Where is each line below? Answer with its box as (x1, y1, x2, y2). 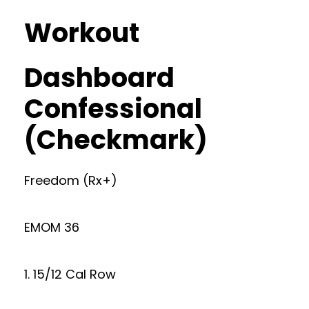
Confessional (24, 90, 202, 127)
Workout (24, 14, 139, 51)
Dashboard (24, 59, 175, 96)
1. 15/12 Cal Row (24, 266, 116, 283)
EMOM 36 (24, 219, 79, 236)
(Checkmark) (24, 121, 208, 158)
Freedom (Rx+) (24, 172, 117, 189)
